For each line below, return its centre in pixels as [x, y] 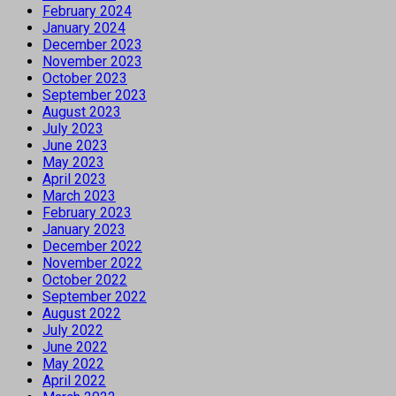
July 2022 [73, 330]
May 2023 [73, 162]
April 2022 [74, 380]
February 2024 [87, 11]
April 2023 [74, 179]
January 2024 [84, 27]
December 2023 [92, 44]
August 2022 [82, 313]
